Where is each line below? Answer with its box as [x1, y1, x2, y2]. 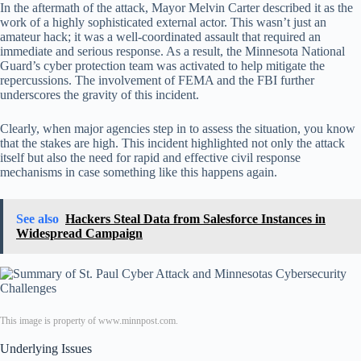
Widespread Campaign [16, 226, 143, 240]
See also [16, 211, 59, 226]
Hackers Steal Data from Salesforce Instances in [65, 211, 326, 226]
